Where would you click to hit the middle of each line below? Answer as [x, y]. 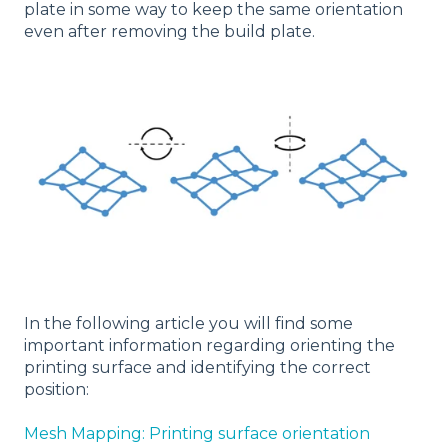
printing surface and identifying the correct [197, 367]
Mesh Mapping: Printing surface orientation [197, 433]
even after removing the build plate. [169, 32]
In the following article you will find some [188, 323]
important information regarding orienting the [209, 345]
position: [56, 389]
